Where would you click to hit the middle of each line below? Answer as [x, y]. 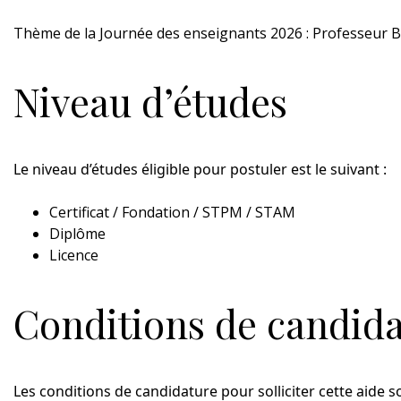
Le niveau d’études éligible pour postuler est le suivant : [200, 170]
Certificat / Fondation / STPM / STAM [172, 213]
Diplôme [77, 234]
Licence [74, 256]
